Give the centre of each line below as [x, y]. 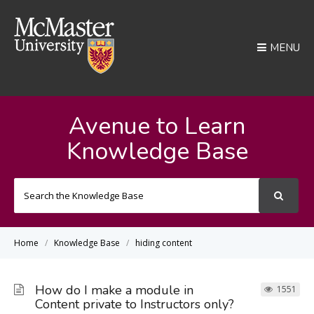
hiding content [164, 243]
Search [171, 186]
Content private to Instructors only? [135, 304]
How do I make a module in [114, 290]
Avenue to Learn [157, 126]
